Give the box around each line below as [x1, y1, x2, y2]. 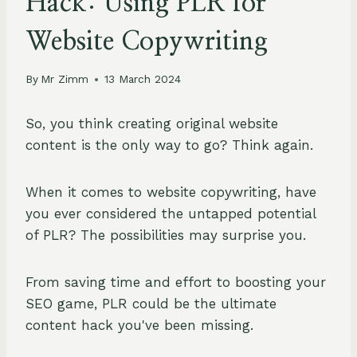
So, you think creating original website [25, 116, 278, 132]
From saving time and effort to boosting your [25, 274, 326, 291]
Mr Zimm [41, 73, 89, 86]
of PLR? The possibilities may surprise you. [25, 227, 306, 244]
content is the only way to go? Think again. [25, 137, 313, 154]
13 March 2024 [104, 73, 182, 86]
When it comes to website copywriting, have [25, 184, 316, 201]
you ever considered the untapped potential [25, 206, 316, 222]
